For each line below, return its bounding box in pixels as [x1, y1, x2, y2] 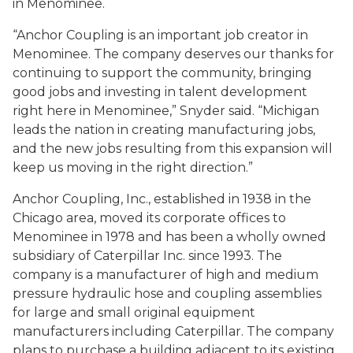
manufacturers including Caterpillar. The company [13, 324, 334, 339]
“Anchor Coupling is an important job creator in [13, 28, 308, 43]
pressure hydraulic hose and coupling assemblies [13, 286, 321, 301]
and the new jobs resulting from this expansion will [13, 141, 333, 156]
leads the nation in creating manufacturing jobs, [13, 122, 315, 137]
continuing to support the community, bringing [13, 65, 312, 80]
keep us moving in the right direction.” [13, 160, 253, 175]
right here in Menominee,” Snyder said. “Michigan [13, 103, 319, 118]
